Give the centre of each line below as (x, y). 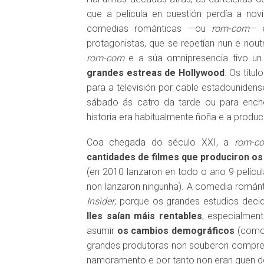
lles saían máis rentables (144, 216)
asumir (102, 231)
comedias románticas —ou (149, 29)
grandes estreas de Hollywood (156, 73)
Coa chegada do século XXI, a (161, 142)
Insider (100, 201)
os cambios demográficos (176, 231)
